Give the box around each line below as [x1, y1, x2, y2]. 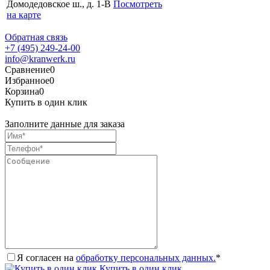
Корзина [5, 86, 39, 97]
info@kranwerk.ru [5, 54, 75, 64]
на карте [7, 10, 41, 20]
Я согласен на [17, 253, 76, 263]
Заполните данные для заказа [5, 119, 125, 130]
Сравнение [5, 64, 50, 75]
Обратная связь [5, 32, 67, 43]
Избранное [5, 75, 49, 86]
